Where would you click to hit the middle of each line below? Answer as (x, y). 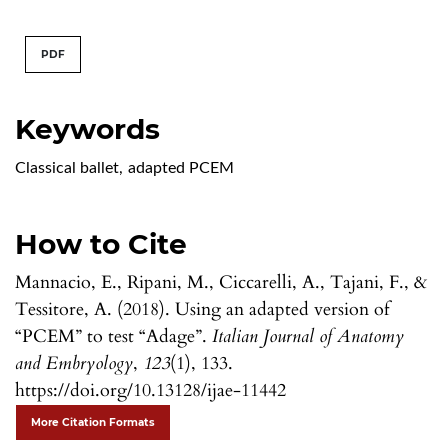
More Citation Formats (93, 422)
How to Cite (101, 243)
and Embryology (74, 363)
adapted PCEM (181, 167)
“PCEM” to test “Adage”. (113, 336)
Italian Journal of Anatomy (308, 336)
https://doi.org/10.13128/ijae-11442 (150, 390)
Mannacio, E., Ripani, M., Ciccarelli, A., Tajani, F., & (221, 282)
